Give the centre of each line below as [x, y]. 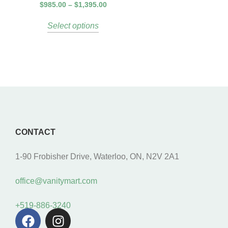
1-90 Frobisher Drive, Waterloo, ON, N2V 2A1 [97, 157]
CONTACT [35, 132]
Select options [73, 26]
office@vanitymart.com [56, 181]
